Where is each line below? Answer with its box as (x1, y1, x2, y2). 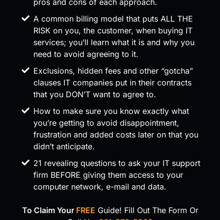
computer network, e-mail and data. (33, 182, 166, 192)
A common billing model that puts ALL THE (33, 14, 193, 24)
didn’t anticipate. (33, 141, 95, 152)
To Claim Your (22, 205, 76, 216)
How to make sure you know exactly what (33, 106, 189, 116)
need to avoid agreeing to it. (33, 49, 138, 59)
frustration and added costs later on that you (33, 130, 198, 140)
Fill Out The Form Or (124, 205, 198, 216)
